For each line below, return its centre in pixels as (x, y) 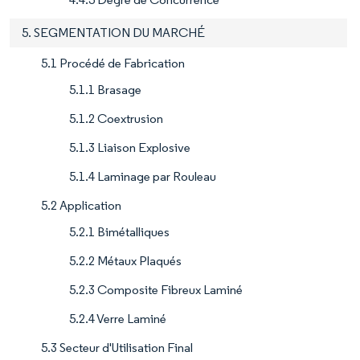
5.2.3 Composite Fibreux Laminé (156, 290)
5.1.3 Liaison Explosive (130, 147)
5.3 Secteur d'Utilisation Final (117, 348)
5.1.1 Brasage (105, 90)
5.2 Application (81, 205)
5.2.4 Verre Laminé (118, 319)
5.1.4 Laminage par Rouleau (143, 176)
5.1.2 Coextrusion (116, 119)
